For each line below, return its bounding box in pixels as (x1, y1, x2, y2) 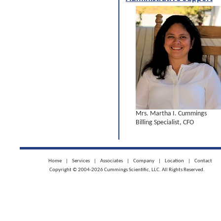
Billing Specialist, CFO (136, 119, 194, 126)
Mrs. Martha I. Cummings (136, 110, 207, 117)
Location (165, 158, 184, 164)
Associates (100, 158, 123, 164)
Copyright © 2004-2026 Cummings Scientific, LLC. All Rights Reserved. (49, 167, 205, 173)
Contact (194, 158, 212, 164)
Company (133, 158, 154, 164)
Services (72, 158, 90, 164)
